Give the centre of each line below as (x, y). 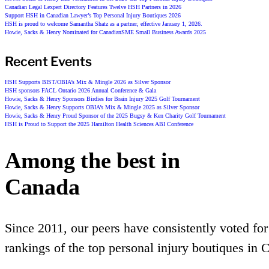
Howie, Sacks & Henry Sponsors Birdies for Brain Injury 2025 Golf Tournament (102, 98)
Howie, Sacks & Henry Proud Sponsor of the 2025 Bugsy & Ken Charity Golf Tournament (115, 115)
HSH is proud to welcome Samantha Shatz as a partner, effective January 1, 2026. (104, 24)
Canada (42, 186)
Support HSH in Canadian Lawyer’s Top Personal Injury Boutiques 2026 (93, 16)
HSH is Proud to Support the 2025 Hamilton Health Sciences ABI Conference (99, 124)
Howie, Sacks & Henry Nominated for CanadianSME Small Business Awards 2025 (105, 32)
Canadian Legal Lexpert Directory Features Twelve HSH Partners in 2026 (93, 7)
